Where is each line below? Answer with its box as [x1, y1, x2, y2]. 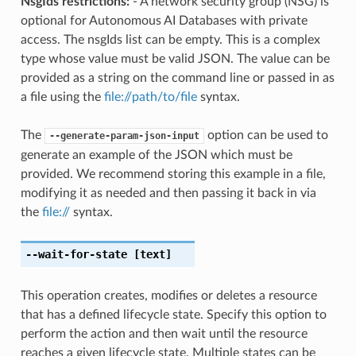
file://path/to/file [103, 90, 197, 103]
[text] [126, 247, 172, 261]
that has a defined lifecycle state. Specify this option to [20, 308, 327, 321]
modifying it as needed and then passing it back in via [20, 186, 316, 199]
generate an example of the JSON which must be [20, 148, 292, 161]
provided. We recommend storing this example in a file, [20, 167, 326, 180]
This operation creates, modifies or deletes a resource [20, 288, 317, 302]
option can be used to [203, 128, 328, 141]
